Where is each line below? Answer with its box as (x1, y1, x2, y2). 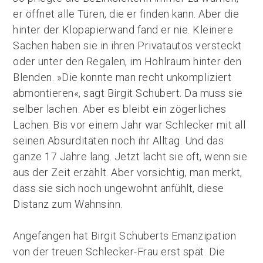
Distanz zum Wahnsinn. (13, 198, 123, 210)
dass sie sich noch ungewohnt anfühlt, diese (13, 182, 224, 194)
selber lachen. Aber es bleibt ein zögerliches (13, 103, 227, 115)
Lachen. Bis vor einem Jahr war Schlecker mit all (13, 119, 246, 131)
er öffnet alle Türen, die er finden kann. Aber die (13, 8, 240, 20)
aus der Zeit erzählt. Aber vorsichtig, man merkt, (13, 166, 242, 178)
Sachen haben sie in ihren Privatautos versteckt (13, 39, 242, 52)
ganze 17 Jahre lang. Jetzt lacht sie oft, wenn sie (13, 150, 248, 163)
